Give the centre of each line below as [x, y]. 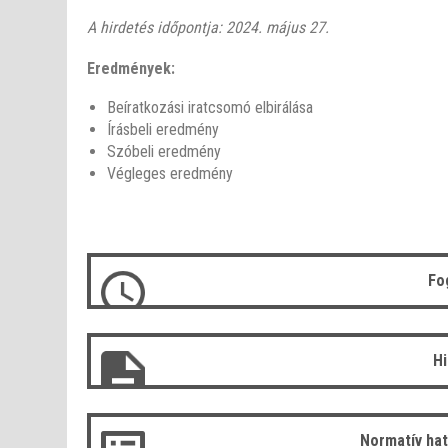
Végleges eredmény [170, 174]
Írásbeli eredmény [163, 130]
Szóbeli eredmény [164, 152]
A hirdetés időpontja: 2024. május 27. [208, 28]
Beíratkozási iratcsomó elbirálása [210, 108]
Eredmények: [131, 69]
